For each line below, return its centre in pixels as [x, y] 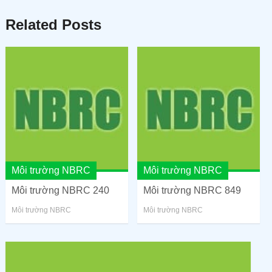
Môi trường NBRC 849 [192, 190]
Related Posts [53, 24]
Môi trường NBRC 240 [60, 190]
